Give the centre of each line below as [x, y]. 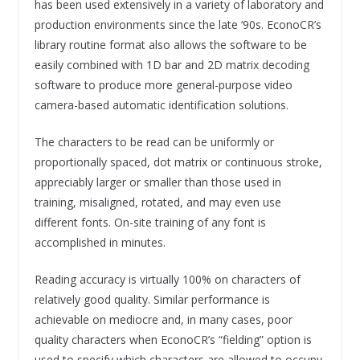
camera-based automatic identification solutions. [161, 104]
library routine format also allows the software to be [170, 44]
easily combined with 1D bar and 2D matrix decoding [172, 64]
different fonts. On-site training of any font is [150, 222]
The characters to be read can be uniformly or [154, 141]
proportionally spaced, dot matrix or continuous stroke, [178, 162]
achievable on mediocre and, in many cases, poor [163, 319]
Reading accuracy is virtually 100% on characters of [167, 279]
